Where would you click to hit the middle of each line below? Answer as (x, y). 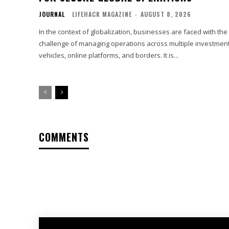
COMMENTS (64, 137)
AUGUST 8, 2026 (166, 14)
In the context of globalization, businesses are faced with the (133, 31)
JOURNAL (52, 14)
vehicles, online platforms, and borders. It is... (109, 55)
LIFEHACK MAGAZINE (102, 14)
